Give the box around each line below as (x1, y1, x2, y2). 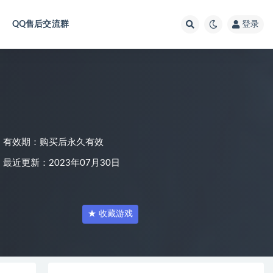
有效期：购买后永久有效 (3, 138, 104, 147)
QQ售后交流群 (12, 20, 69, 29)
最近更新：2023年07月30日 (3, 158, 120, 168)
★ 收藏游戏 (88, 210, 133, 218)
